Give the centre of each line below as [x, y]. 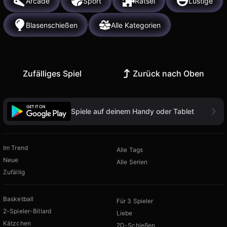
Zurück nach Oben [169, 74]
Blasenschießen [52, 25]
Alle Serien [132, 162]
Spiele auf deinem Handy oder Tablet [133, 111]
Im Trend [15, 147]
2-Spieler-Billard [27, 211]
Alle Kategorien [136, 25]
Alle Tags [130, 149]
